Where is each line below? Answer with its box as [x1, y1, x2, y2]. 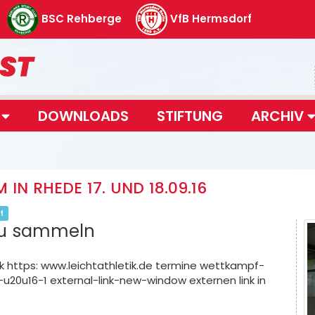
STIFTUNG [157, 105, 223, 126]
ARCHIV [251, 105, 307, 126]
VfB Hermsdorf [170, 11, 252, 26]
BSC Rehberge [41, 11, 122, 26]
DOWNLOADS [38, 105, 129, 126]
